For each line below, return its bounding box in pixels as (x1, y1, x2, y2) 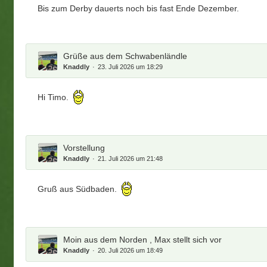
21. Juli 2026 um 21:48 (98, 154, 163, 162)
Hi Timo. (38, 92, 72, 103)
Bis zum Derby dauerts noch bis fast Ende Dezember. (38, 3, 240, 13)
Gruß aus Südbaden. (38, 184, 120, 194)
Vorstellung (63, 142, 105, 153)
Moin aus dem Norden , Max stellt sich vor (63, 234, 222, 244)
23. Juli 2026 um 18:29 (98, 63, 163, 70)
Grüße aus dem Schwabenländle (63, 51, 188, 61)
